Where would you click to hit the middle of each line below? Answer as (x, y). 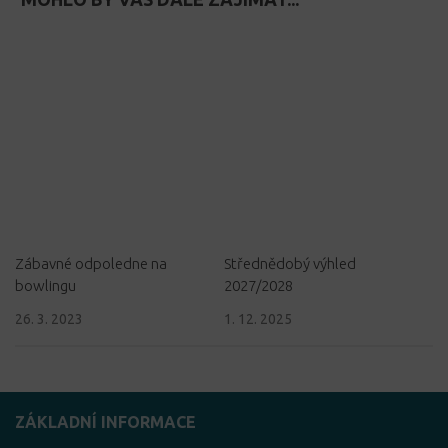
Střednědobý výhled (290, 263)
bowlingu (45, 285)
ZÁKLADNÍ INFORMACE (105, 422)
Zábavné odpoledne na (91, 263)
